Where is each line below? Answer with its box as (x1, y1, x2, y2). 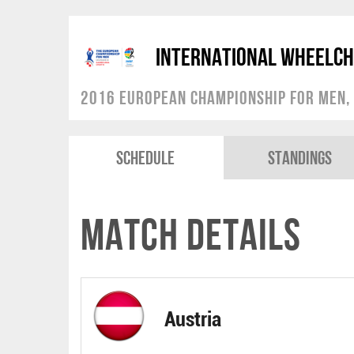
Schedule (116, 147, 175, 168)
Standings (268, 147, 333, 168)
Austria (164, 307, 221, 331)
